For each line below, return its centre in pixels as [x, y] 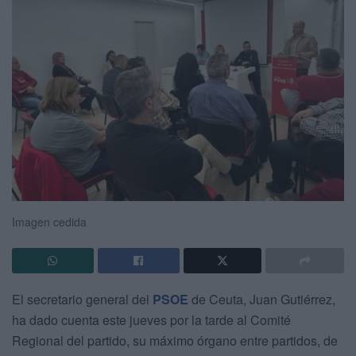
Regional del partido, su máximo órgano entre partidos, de [175, 340]
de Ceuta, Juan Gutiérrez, [262, 299]
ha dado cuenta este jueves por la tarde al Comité [151, 319]
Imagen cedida [49, 221]
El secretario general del [82, 299]
